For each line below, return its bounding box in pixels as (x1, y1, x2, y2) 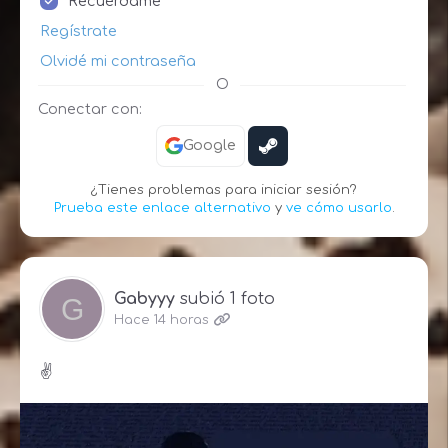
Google (182, 138, 236, 154)
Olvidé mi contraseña (40, 52, 196, 69)
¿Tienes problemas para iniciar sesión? (91, 182, 357, 197)
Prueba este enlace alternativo (53, 200, 271, 215)
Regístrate (40, 22, 117, 39)
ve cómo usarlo (285, 200, 392, 215)
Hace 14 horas (114, 312, 209, 327)
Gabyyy (114, 289, 175, 308)
